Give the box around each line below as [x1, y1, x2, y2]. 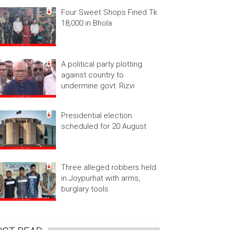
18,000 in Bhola [61, 18, 112, 28]
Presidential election [61, 111, 132, 121]
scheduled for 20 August [61, 122, 146, 131]
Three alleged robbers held [61, 162, 156, 172]
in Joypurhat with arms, [61, 173, 140, 183]
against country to [61, 70, 124, 80]
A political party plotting [61, 59, 142, 69]
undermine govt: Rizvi [61, 81, 135, 90]
